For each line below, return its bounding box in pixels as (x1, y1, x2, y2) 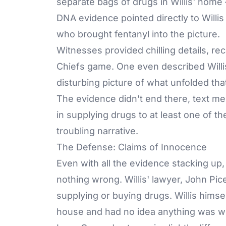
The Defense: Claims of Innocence (56, 141, 207, 152)
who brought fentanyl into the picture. (56, 28, 220, 39)
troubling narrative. (56, 125, 138, 136)
